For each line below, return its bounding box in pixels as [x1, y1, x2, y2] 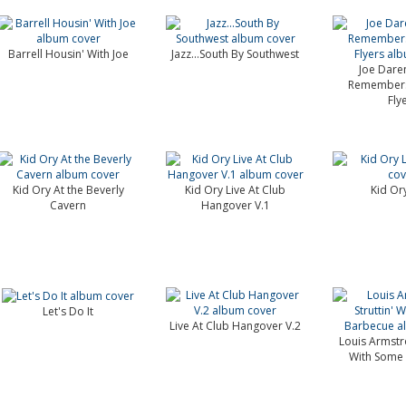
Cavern [50, 198, 87, 213]
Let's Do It [43, 304, 94, 320]
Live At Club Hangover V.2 [169, 318, 302, 333]
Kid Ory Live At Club [185, 182, 286, 198]
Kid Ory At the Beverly [12, 182, 124, 198]
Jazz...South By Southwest [171, 46, 300, 62]
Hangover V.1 [200, 198, 270, 213]
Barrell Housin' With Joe [7, 46, 129, 62]
